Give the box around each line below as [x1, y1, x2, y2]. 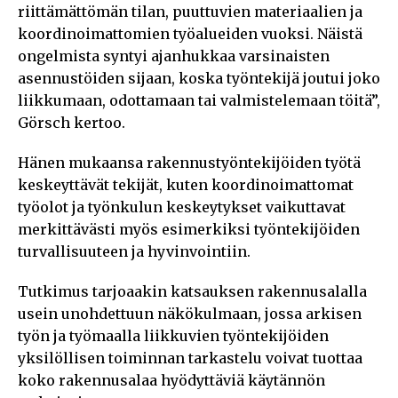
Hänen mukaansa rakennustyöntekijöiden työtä [18, 153, 361, 171]
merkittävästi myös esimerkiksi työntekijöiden [18, 219, 360, 238]
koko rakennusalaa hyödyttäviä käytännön [18, 370, 325, 389]
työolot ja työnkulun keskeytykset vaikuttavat [18, 197, 346, 216]
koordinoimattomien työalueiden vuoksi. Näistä [18, 24, 362, 43]
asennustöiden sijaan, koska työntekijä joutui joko [18, 68, 380, 87]
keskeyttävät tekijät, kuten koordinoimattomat [18, 175, 354, 194]
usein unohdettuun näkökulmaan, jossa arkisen [18, 304, 362, 322]
